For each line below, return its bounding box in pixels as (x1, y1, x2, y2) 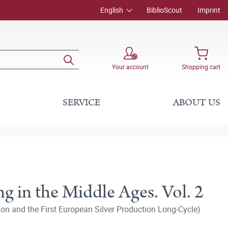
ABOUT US (173, 96, 220, 109)
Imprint (197, 5, 220, 15)
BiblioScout (147, 5, 182, 15)
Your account (112, 62, 149, 71)
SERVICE (63, 96, 101, 109)
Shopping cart (182, 62, 220, 71)
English (100, 5, 123, 15)
